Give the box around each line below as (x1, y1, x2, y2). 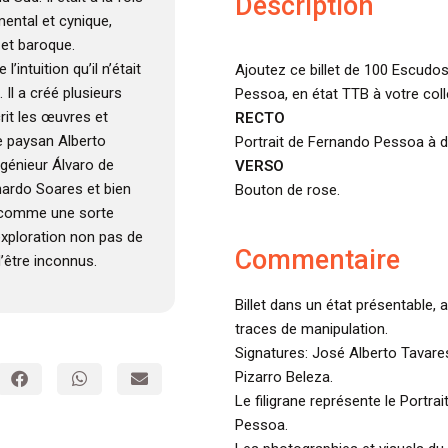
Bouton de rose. (234, 180, 340, 199)
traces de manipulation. (234, 320, 388, 339)
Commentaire (234, 244, 400, 277)
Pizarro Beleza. (234, 368, 333, 387)
